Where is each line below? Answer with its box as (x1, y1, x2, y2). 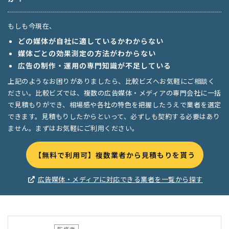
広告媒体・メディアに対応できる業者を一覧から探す (37, 174, 203, 185)
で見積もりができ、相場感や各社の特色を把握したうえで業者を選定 (8, 100, 221, 110)
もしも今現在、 (8, 21, 56, 31)
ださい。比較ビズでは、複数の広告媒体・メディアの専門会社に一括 (8, 88, 221, 98)
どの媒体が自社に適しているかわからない (18, 36, 164, 47)
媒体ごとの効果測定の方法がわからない (18, 48, 156, 59)
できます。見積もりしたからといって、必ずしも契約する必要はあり (8, 111, 220, 122)
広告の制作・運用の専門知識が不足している (18, 60, 171, 71)
